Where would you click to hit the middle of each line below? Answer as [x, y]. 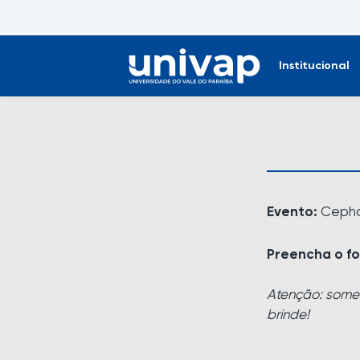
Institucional [314, 65]
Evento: [294, 213]
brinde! [288, 315]
